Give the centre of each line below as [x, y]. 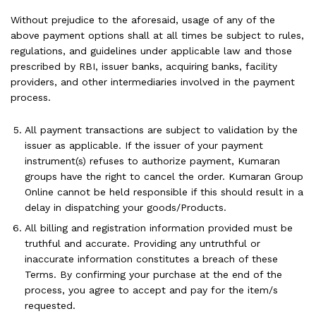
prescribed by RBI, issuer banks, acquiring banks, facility [144, 66]
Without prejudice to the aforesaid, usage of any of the [143, 20]
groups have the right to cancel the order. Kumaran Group [164, 176]
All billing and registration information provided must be [159, 227]
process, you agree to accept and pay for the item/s [151, 290]
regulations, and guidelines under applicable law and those [151, 51]
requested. [50, 305]
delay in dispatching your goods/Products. [126, 207]
